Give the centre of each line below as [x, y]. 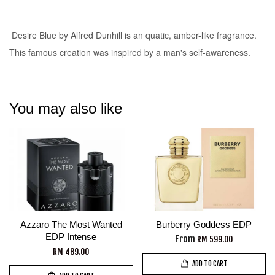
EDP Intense [71, 237]
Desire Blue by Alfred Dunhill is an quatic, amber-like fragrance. [134, 35]
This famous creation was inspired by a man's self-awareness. [130, 52]
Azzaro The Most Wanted [71, 224]
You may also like [66, 108]
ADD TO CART [210, 264]
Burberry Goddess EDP [204, 224]
